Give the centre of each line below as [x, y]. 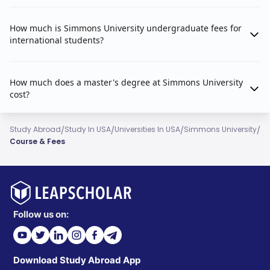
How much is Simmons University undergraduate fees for [126, 28]
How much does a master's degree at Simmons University [126, 82]
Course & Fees [37, 141]
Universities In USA [147, 129]
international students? [57, 40]
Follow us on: [41, 214]
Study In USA [88, 129]
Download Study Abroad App [77, 260]
